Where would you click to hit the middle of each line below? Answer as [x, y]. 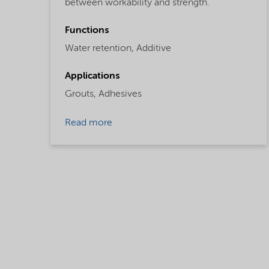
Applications [92, 76]
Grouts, [80, 94]
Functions [87, 30]
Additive [154, 48]
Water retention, [99, 48]
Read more [89, 123]
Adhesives [120, 94]
